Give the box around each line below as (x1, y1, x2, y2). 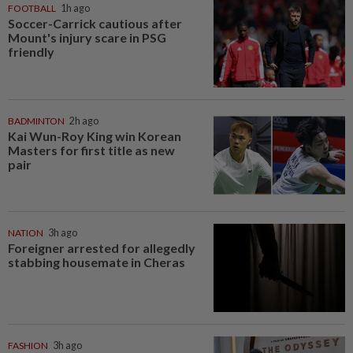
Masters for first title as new (8, 142, 175, 158)
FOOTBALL (8, 2, 56, 15)
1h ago (61, 2, 90, 15)
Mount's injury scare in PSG (8, 30, 166, 46)
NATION (8, 227, 43, 240)
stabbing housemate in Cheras (8, 255, 185, 270)
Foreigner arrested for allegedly (8, 240, 195, 256)
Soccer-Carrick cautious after (8, 16, 182, 32)
